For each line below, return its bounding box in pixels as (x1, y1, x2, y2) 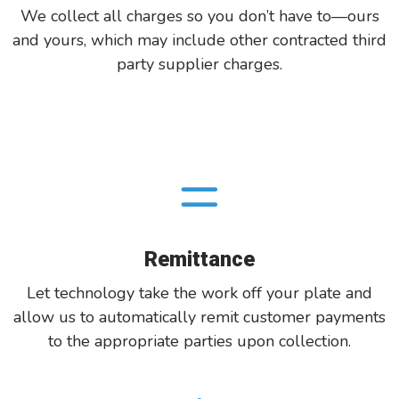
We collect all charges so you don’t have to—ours (20, 4, 379, 27)
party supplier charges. (117, 53, 282, 75)
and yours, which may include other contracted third (12, 28, 387, 51)
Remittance (144, 246, 255, 272)
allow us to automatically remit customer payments (13, 305, 386, 328)
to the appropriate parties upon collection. (48, 330, 351, 352)
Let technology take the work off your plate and (27, 281, 372, 304)
